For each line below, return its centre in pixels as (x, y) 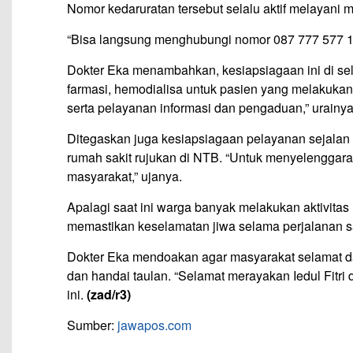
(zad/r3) (109, 295)
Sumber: (92, 325)
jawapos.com (154, 325)
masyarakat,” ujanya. (124, 176)
